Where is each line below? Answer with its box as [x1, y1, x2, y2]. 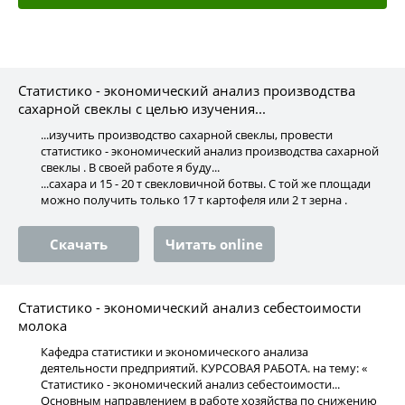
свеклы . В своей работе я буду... [41, 159, 220, 175]
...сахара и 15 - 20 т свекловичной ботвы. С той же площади [41, 175, 371, 192]
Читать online [165, 235, 263, 253]
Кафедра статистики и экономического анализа [41, 344, 308, 360]
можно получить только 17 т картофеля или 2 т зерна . [41, 192, 347, 208]
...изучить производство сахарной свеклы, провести [41, 127, 333, 143]
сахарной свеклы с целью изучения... [18, 99, 266, 118]
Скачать [50, 235, 108, 253]
